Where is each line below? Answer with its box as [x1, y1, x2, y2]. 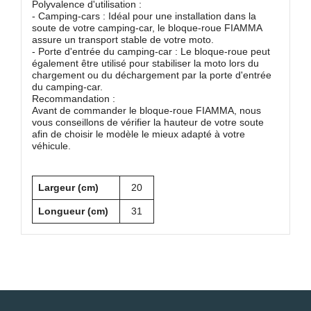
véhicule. [32, 140, 71, 152]
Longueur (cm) [38, 205, 108, 217]
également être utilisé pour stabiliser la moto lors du [32, 58, 259, 69]
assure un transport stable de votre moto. [32, 34, 214, 46]
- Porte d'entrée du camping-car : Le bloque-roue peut [32, 46, 270, 58]
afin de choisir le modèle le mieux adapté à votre [32, 128, 245, 140]
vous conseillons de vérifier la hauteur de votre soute [32, 117, 264, 128]
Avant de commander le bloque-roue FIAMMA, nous [32, 105, 261, 117]
